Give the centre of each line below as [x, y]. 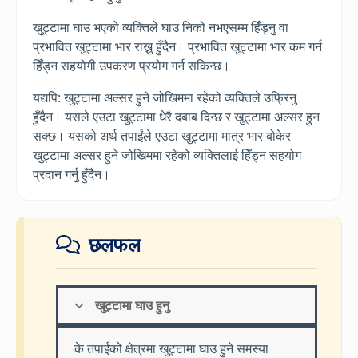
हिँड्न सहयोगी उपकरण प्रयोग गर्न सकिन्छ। [131, 65]
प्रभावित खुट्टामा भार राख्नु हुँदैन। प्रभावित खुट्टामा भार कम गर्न [177, 46]
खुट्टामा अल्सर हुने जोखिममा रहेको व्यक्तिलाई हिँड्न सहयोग [167, 155]
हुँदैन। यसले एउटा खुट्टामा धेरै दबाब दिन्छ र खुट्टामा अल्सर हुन [176, 116]
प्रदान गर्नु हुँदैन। [72, 174]
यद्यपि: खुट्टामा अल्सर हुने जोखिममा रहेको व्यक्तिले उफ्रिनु [165, 97]
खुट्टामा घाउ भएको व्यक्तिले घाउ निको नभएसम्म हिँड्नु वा [161, 27]
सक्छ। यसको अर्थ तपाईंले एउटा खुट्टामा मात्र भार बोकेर [162, 135]
